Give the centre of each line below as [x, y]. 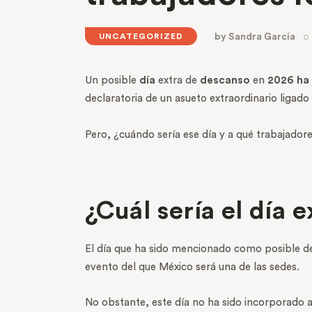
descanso [225, 81]
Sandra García [262, 37]
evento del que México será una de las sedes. [192, 267]
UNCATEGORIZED [141, 37]
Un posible [112, 81]
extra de [178, 81]
